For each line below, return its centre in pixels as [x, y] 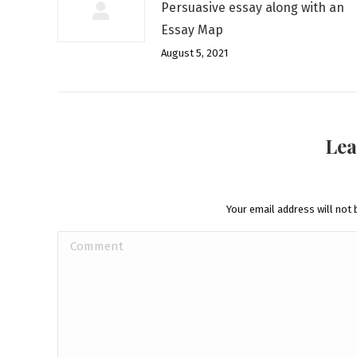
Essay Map [192, 30]
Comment [86, 242]
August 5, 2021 [194, 53]
